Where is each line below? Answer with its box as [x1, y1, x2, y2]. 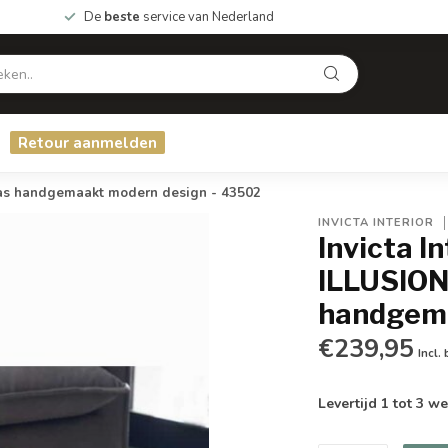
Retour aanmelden [18, 132, 157, 153]
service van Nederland [140, 8, 274, 26]
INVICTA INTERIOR [318, 215, 435, 230]
